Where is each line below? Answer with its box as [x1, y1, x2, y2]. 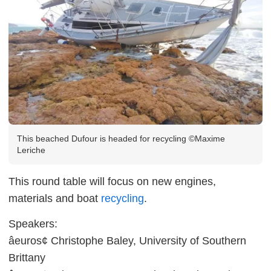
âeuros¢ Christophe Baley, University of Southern [8, 234, 246, 247]
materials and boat [8, 192, 101, 204]
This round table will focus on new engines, [8, 175, 216, 188]
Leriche [17, 145, 45, 155]
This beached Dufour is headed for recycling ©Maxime [17, 133, 225, 143]
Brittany [8, 251, 45, 264]
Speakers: [8, 217, 57, 230]
